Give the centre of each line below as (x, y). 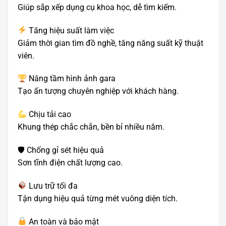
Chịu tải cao (49, 115)
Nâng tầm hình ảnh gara (71, 79)
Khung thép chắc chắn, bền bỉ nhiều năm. (91, 127)
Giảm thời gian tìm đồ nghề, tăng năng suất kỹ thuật (110, 43)
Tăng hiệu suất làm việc (71, 30)
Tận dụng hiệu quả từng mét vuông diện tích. (98, 198)
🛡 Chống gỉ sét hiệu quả (61, 150)
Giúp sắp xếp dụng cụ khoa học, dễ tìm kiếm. (97, 7)
